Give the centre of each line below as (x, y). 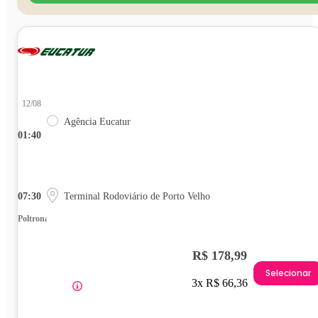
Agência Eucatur (97, 121)
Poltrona (33, 218)
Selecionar (288, 273)
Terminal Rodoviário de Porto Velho (137, 196)
